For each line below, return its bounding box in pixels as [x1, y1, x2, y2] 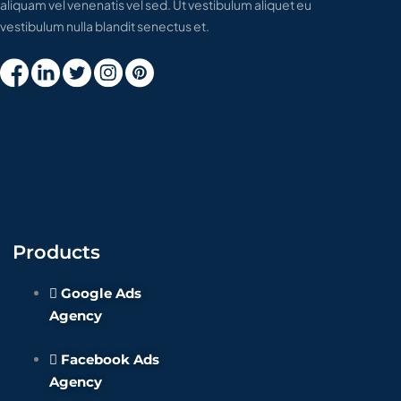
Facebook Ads [61, 351, 159, 368]
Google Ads [61, 285, 141, 302]
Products [13, 241, 100, 263]
